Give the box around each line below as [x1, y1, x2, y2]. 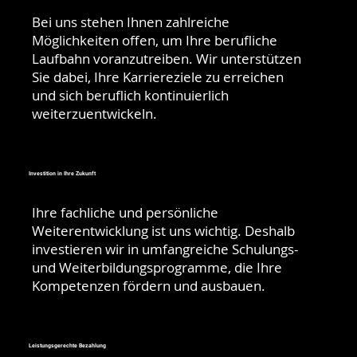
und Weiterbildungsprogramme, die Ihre [32, 258, 283, 277]
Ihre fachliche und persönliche [32, 203, 219, 222]
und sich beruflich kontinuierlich [32, 85, 229, 104]
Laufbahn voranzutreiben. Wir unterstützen [32, 49, 302, 68]
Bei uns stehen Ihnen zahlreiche [32, 12, 230, 31]
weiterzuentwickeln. [32, 104, 158, 123]
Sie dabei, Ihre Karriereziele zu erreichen [32, 67, 284, 86]
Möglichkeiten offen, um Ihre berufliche [32, 30, 278, 49]
